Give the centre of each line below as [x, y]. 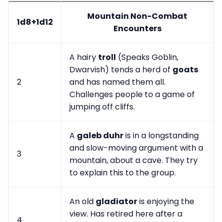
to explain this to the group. [123, 173]
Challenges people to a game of [132, 95]
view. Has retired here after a [126, 214]
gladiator [116, 202]
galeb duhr [100, 136]
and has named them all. [117, 82]
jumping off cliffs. [102, 107]
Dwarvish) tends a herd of [121, 70]
